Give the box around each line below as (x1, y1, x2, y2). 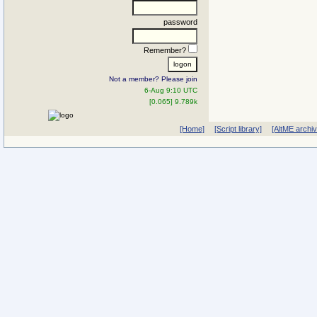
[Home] (179, 125, 204, 133)
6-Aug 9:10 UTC (144, 86, 197, 94)
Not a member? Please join (109, 74, 197, 83)
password (163, 17, 197, 26)
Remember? (144, 45, 188, 54)
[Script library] (214, 125, 262, 133)
